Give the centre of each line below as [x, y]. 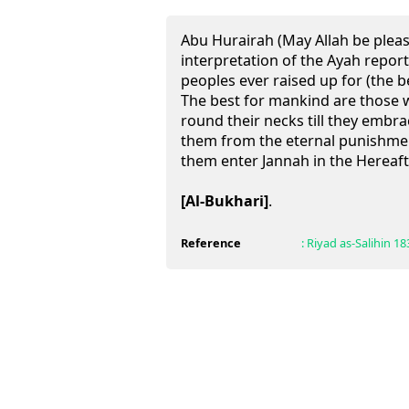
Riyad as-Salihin [348, 243]
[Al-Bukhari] [225, 201]
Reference [211, 243]
